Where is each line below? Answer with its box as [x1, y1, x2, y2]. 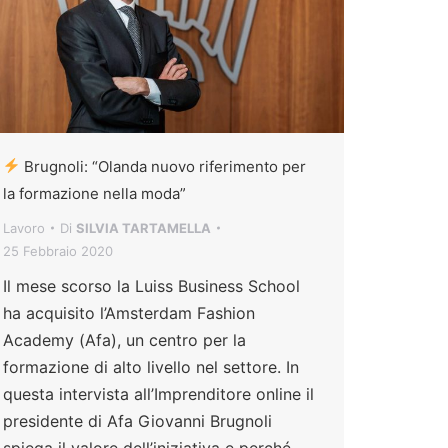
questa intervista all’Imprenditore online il [3, 383, 314, 404]
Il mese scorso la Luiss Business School [3, 275, 300, 296]
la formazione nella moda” [3, 183, 186, 203]
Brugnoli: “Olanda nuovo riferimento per [20, 156, 307, 176]
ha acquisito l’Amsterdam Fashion [3, 302, 255, 323]
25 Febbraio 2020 [3, 242, 113, 259]
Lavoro [3, 219, 45, 236]
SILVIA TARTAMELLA [76, 219, 211, 236]
